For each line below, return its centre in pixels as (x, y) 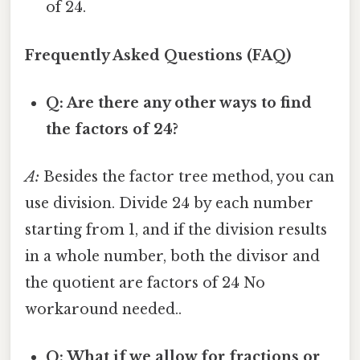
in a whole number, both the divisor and (172, 257)
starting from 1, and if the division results (176, 230)
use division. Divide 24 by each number (169, 204)
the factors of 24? (112, 129)
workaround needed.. (103, 310)
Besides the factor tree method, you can (187, 177)
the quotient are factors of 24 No (145, 283)
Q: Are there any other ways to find (179, 102)
